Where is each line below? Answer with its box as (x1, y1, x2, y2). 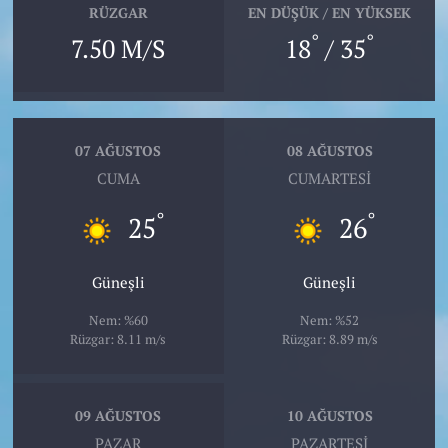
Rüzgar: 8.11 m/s (70, 329, 167, 348)
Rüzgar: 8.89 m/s (281, 329, 378, 348)
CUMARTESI (288, 168, 372, 188)
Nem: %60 (88, 310, 148, 329)
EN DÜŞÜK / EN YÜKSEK (248, 3, 412, 23)
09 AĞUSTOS (75, 406, 162, 426)
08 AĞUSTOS (286, 141, 373, 161)
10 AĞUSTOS (286, 406, 373, 426)
